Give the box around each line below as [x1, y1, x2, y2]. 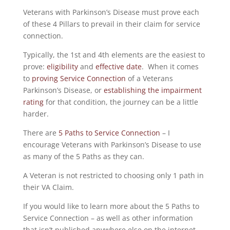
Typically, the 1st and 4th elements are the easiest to [23, 50, 205, 60]
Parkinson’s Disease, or [23, 85, 104, 95]
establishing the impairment [103, 85, 202, 95]
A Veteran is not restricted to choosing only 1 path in [23, 170, 204, 180]
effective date [95, 62, 142, 71]
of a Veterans [125, 73, 173, 83]
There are [23, 128, 59, 138]
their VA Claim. [23, 182, 74, 192]
